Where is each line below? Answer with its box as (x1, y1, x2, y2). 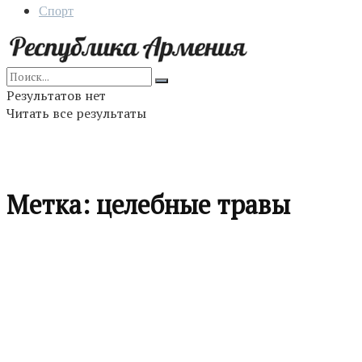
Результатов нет (6, 86, 106, 104)
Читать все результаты (6, 104, 146, 122)
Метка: (6, 187, 96, 222)
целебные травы (96, 187, 290, 222)
